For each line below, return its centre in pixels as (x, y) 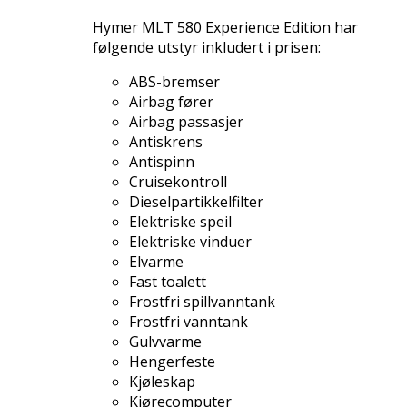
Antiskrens (166, 142)
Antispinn (162, 162)
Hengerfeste (172, 362)
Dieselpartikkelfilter (196, 202)
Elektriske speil (180, 222)
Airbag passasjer (186, 122)
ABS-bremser (174, 82)
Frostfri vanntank (189, 322)
